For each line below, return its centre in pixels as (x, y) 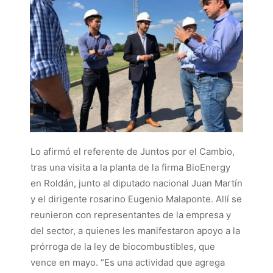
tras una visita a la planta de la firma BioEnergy (130, 168)
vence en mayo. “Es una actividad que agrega (128, 263)
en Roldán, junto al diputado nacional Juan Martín (136, 183)
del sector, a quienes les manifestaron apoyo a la (135, 231)
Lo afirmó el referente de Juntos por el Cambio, (133, 152)
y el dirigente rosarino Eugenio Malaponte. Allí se (136, 199)
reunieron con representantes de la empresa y (131, 215)
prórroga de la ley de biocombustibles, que (123, 247)
